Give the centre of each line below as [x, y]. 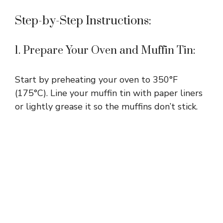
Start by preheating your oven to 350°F [96, 79]
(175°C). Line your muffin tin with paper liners [109, 93]
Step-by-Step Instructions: [83, 21]
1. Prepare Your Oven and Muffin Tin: [105, 50]
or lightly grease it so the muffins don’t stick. [106, 106]
